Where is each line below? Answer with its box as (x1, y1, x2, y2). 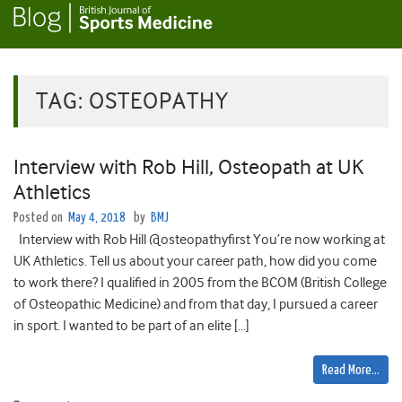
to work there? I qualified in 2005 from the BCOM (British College (13, 275, 387, 292)
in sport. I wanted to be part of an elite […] (13, 318, 249, 335)
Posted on (13, 211, 66, 225)
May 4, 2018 (68, 211, 126, 225)
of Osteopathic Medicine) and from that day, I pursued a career (13, 296, 378, 313)
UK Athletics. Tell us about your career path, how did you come (13, 253, 377, 270)
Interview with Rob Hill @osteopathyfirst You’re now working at (13, 232, 385, 249)
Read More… (322, 363, 380, 378)
